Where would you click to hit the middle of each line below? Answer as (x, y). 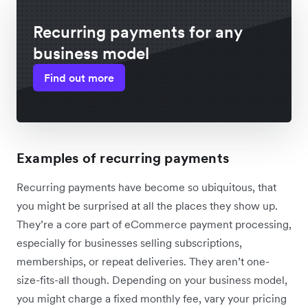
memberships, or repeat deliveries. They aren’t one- (143, 261)
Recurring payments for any (137, 32)
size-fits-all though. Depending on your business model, (152, 279)
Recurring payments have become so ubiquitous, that (146, 187)
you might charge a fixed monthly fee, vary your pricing (152, 298)
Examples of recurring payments (123, 158)
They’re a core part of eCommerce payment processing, (154, 224)
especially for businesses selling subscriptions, (129, 242)
